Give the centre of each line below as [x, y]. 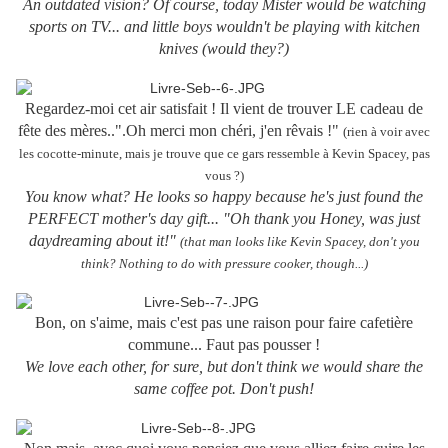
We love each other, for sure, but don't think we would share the [224, 367]
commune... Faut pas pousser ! [224, 345]
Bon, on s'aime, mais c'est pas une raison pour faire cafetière [224, 323]
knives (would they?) [224, 49]
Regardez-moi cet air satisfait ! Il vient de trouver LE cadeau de [224, 109]
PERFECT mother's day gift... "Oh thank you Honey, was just [224, 219]
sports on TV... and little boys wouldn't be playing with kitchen [224, 27]
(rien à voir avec [386, 132]
